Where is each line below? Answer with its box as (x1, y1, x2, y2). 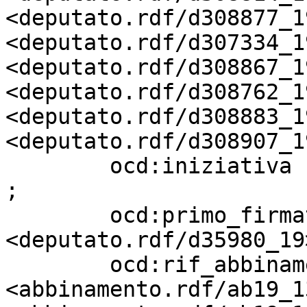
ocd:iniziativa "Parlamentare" (5, 153, 110, 178)
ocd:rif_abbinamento (5, 252, 110, 277)
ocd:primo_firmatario (5, 203, 110, 228)
